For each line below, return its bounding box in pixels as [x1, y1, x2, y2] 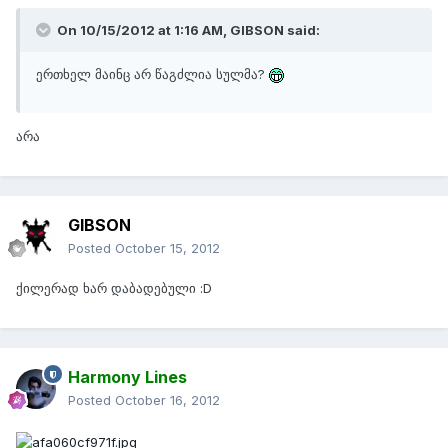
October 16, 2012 [115, 392, 220, 409]
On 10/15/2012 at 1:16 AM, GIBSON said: [54, 22, 320, 39]
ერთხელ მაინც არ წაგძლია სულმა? [36, 66, 269, 83]
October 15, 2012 [115, 240, 220, 257]
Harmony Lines [68, 367, 187, 388]
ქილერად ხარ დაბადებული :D [16, 280, 212, 297]
